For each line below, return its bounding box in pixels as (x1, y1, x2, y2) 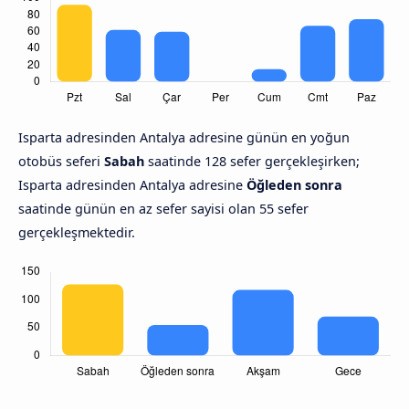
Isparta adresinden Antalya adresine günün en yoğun (18, 129, 350, 147)
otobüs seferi (18, 152, 104, 171)
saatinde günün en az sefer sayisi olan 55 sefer (18, 200, 309, 218)
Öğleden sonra (246, 176, 342, 194)
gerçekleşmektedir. (18, 224, 135, 242)
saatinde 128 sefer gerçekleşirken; (144, 152, 360, 171)
